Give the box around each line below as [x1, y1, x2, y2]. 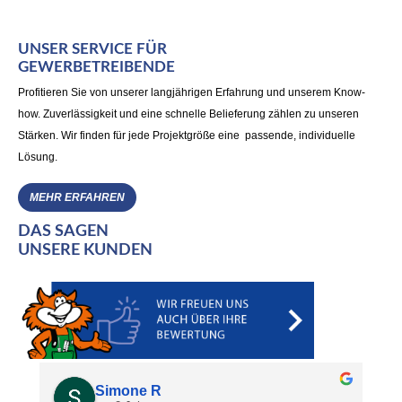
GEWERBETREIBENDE [18, 58, 175, 74]
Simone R [95, 382, 162, 398]
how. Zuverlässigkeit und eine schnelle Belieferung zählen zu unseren [18, 107, 359, 120]
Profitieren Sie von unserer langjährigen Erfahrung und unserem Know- [18, 85, 365, 99]
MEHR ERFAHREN [30, 190, 125, 204]
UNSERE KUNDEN [18, 241, 153, 258]
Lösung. [18, 150, 57, 163]
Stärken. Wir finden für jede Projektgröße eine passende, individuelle [18, 128, 355, 142]
